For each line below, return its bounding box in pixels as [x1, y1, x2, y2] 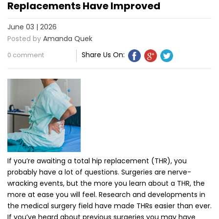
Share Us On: [82, 50, 125, 60]
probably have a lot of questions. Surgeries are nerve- [7, 167, 191, 177]
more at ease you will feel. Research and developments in [7, 190, 205, 200]
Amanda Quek [43, 34, 92, 44]
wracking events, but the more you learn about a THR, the [7, 178, 205, 189]
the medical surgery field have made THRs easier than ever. [7, 201, 212, 211]
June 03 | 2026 [7, 22, 57, 32]
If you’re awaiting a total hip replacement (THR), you [7, 156, 187, 166]
